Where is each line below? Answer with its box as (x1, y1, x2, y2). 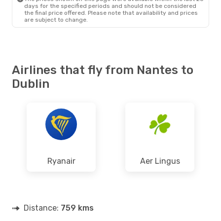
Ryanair (47, 156, 75, 166)
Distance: (24, 203, 61, 213)
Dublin (12, 76, 49, 91)
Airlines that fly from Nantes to (12, 63, 193, 77)
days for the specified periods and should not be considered (24, 2, 196, 9)
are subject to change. (24, 16, 88, 23)
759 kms (61, 203, 94, 213)
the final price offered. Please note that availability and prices (24, 9, 198, 16)
